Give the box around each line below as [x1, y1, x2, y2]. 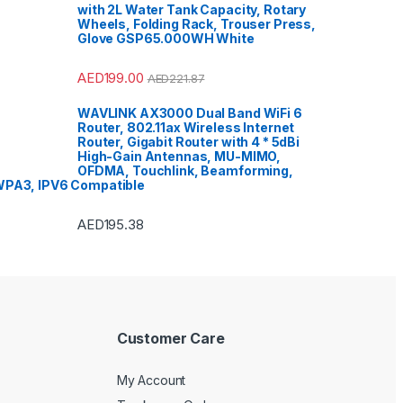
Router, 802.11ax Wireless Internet [77, 119, 295, 135]
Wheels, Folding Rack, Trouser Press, [77, 15, 316, 31]
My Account [116, 372, 186, 388]
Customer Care [116, 329, 225, 348]
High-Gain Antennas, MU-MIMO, [77, 148, 282, 164]
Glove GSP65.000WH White [77, 30, 255, 46]
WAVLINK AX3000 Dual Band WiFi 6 [77, 104, 302, 121]
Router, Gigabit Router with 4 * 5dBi [77, 133, 300, 149]
